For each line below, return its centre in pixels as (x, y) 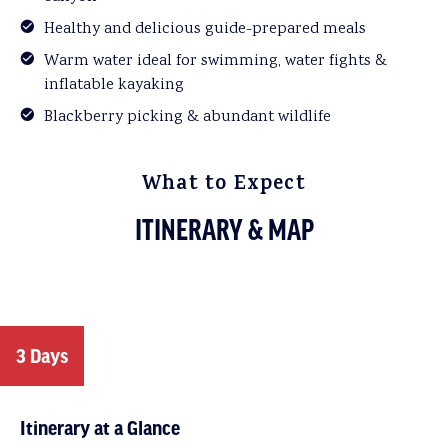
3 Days (42, 356)
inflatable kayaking (114, 85)
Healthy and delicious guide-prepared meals (205, 29)
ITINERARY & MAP (224, 232)
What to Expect (224, 185)
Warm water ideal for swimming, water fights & (215, 61)
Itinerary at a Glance (100, 428)
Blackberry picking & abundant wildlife (187, 117)
